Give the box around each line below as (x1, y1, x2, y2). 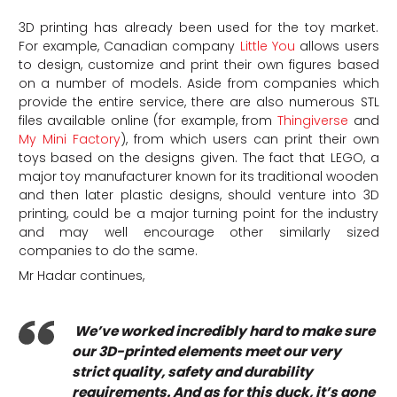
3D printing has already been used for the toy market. (18, 18, 379, 36)
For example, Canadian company (18, 36, 240, 55)
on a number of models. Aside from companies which (18, 74, 379, 92)
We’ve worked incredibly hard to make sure (71, 321, 375, 340)
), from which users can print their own (120, 129, 379, 148)
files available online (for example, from (18, 111, 277, 129)
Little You (239, 36, 295, 55)
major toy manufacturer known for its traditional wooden (18, 167, 379, 185)
